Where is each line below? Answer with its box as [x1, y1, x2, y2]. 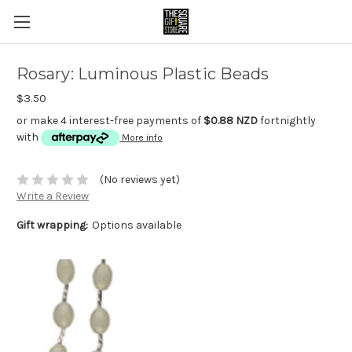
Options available [91, 218, 181, 233]
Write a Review [16, 189, 89, 203]
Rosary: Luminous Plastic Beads [16, 64, 269, 84]
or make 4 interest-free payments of [16, 114, 203, 127]
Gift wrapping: [16, 218, 88, 233]
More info [122, 132, 163, 143]
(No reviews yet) [99, 173, 180, 187]
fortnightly [258, 114, 316, 127]
